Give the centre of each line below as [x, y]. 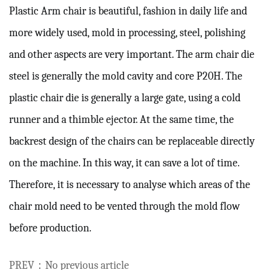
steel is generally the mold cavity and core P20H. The [126, 76]
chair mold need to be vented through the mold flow [124, 206]
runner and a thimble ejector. [73, 120]
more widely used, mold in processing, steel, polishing [127, 33]
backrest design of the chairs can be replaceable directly [132, 141]
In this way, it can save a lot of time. [160, 163]
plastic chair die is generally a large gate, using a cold [125, 98]
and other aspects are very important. [91, 55]
